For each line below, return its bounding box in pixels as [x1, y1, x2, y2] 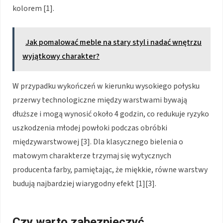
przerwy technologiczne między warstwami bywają [12, 95, 187, 106]
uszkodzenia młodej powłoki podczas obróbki [12, 122, 167, 134]
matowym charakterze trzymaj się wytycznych [12, 150, 171, 162]
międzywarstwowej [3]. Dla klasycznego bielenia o [12, 136, 183, 148]
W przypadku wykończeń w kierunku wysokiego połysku [12, 81, 200, 92]
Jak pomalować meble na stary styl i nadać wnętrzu [25, 37, 202, 48]
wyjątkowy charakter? [22, 51, 100, 62]
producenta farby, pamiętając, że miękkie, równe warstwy [12, 164, 208, 176]
